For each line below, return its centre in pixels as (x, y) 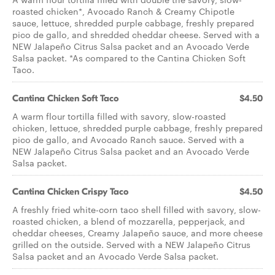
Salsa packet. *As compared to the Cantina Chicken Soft (129, 58)
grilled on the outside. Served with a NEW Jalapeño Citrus (131, 244)
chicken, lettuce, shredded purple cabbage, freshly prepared (137, 128)
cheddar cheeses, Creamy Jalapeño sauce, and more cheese (137, 233)
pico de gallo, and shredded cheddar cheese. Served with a (136, 34)
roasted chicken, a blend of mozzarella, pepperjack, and (129, 221)
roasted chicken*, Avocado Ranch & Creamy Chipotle (123, 11)
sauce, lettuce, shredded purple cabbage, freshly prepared (133, 23)
